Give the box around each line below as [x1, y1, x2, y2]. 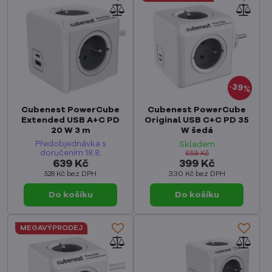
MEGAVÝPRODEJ [20, 225, 83, 233]
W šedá [180, 126, 213, 135]
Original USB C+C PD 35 [144, 116, 249, 124]
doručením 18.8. [39, 149, 101, 158]
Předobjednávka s [35, 140, 106, 149]
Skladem [178, 141, 215, 149]
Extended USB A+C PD [21, 116, 120, 124]
